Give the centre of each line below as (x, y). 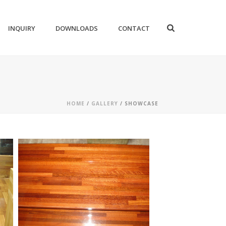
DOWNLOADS (77, 29)
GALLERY (105, 103)
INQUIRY (22, 29)
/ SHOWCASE (138, 103)
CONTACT (134, 29)
